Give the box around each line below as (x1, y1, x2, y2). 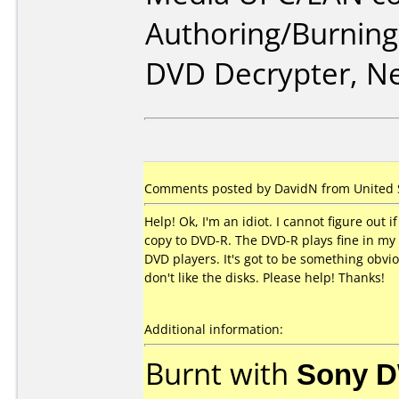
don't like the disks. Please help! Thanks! (144, 269, 385, 286)
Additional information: (144, 321, 283, 338)
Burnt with (145, 354, 297, 394)
